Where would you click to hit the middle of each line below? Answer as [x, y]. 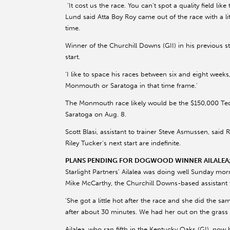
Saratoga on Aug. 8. [96, 114]
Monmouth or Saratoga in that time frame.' [131, 86]
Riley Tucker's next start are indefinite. [123, 143]
